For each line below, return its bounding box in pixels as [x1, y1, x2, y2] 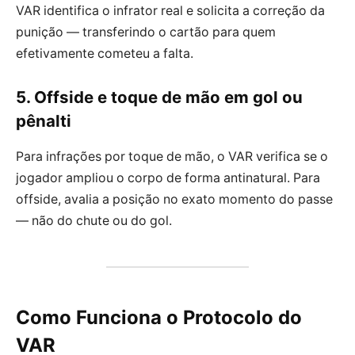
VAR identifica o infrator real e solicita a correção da [16, 2, 325, 18]
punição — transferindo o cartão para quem [16, 24, 276, 40]
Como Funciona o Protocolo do [16, 305, 302, 329]
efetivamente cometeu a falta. [16, 45, 193, 61]
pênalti [16, 111, 71, 132]
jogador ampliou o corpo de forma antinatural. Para [16, 170, 320, 185]
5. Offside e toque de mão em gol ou [16, 87, 303, 108]
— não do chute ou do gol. [16, 212, 172, 228]
